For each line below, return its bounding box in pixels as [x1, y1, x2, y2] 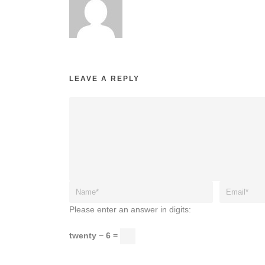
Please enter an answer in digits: [69, 205, 191, 215]
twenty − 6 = [69, 231, 120, 241]
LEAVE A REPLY [69, 75, 140, 83]
